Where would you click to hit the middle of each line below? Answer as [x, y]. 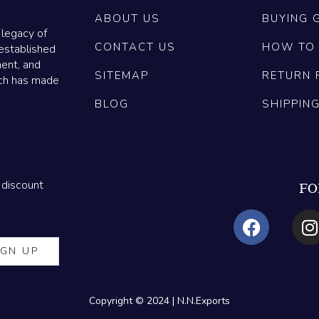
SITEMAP [122, 76]
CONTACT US [135, 47]
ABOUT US [127, 19]
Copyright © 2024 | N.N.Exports [159, 301]
